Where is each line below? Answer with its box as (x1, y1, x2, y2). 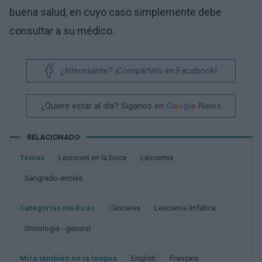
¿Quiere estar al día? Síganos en (41, 100, 164, 111)
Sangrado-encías (29, 173, 82, 182)
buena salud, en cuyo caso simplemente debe (9, 5, 222, 18)
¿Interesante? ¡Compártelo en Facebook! (60, 65, 217, 76)
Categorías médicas (20, 203, 95, 212)
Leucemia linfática (158, 203, 216, 212)
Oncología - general (30, 223, 91, 233)
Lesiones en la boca (63, 153, 126, 162)
